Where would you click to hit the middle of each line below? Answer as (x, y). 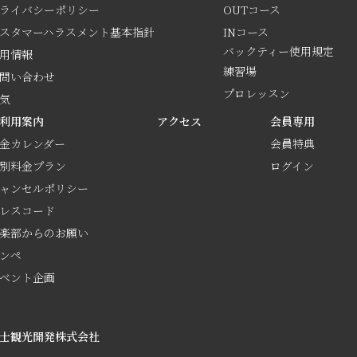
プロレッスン (257, 93)
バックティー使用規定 (279, 51)
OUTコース (252, 10)
